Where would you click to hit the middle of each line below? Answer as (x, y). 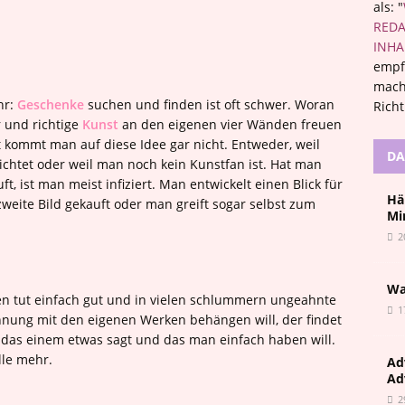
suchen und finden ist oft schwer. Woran (209, 104)
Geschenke (51, 104)
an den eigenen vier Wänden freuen (230, 124)
